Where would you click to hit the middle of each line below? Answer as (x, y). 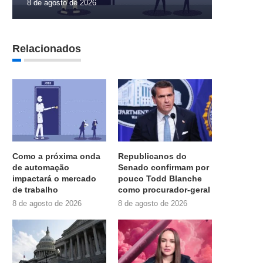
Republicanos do (153, 156)
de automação (41, 168)
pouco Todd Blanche (160, 179)
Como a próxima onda (56, 156)
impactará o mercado (54, 179)
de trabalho (35, 190)
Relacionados (47, 48)
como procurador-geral (164, 190)
